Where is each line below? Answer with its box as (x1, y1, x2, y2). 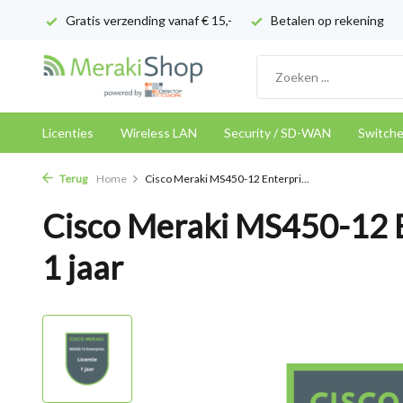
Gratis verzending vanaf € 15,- (63, 13, 232, 28)
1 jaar (42, 247, 123, 287)
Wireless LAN (121, 125, 197, 140)
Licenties (42, 125, 94, 140)
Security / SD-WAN (224, 125, 331, 140)
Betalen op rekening (268, 13, 384, 28)
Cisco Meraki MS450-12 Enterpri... (145, 172, 309, 185)
